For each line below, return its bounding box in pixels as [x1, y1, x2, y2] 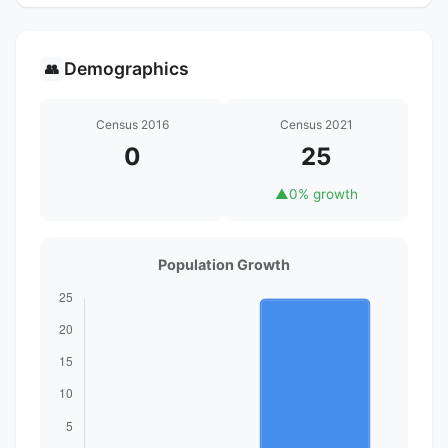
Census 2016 [95, 116, 169, 132]
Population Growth [158, 255, 290, 273]
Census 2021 [279, 116, 353, 132]
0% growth [288, 185, 358, 202]
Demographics [64, 57, 189, 79]
